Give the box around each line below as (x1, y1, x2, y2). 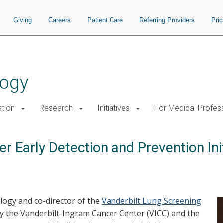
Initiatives (97, 103, 130, 112)
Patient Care (87, 16, 123, 24)
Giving (13, 16, 32, 24)
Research (39, 103, 73, 112)
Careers (48, 16, 71, 24)
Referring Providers (139, 16, 195, 24)
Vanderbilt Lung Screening (102, 195, 201, 206)
